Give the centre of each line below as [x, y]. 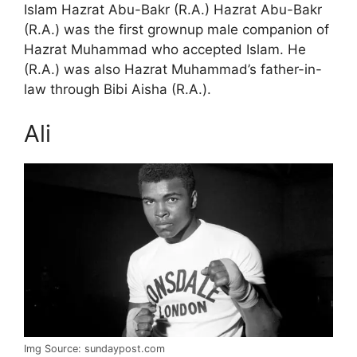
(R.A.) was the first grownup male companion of [177, 30]
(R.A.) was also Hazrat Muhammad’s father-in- [173, 70]
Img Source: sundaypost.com [94, 349]
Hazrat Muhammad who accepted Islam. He [165, 50]
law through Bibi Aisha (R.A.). [118, 90]
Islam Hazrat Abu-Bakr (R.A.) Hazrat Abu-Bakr [173, 10]
